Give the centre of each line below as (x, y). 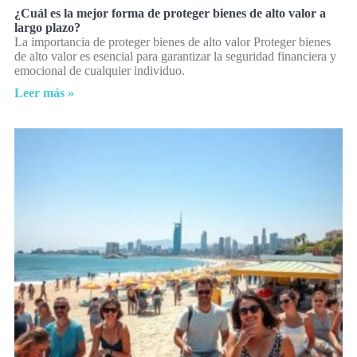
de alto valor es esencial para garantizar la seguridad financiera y (175, 57)
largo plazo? (47, 28)
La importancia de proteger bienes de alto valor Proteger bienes (173, 42)
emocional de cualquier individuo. (100, 71)
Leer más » (44, 93)
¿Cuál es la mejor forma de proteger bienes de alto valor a (170, 14)
